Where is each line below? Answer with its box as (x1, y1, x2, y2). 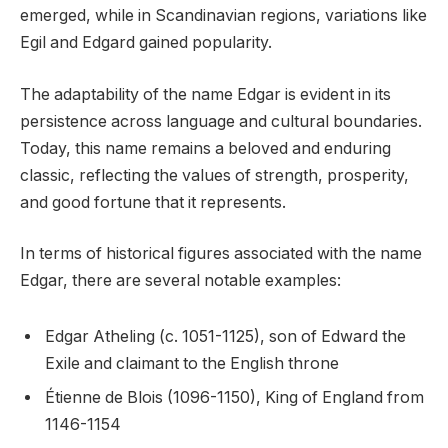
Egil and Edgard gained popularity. (20, 33, 272, 53)
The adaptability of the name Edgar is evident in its (20, 84, 391, 104)
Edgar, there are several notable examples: (20, 271, 341, 291)
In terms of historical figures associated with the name (20, 244, 422, 264)
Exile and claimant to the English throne (45, 354, 339, 374)
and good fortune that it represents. (20, 192, 286, 212)
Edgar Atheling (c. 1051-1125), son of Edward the (45, 327, 406, 347)
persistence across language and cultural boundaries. (20, 111, 422, 131)
